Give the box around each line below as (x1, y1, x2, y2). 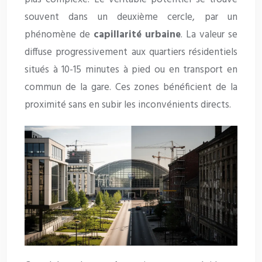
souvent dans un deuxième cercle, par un (25, 9, 237, 26)
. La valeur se (181, 27, 237, 43)
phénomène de (25, 27, 94, 43)
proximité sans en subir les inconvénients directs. (25, 97, 231, 113)
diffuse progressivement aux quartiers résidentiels (25, 44, 237, 61)
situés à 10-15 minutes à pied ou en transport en (25, 62, 237, 78)
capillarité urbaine (94, 27, 181, 43)
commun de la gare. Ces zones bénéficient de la (25, 80, 237, 96)
